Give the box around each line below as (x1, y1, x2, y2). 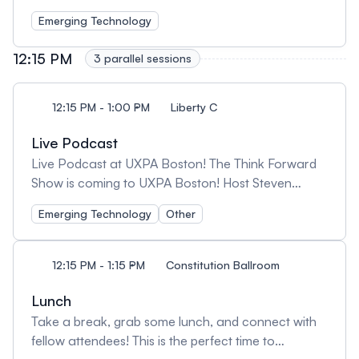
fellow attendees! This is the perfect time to (31, 333, 275, 349)
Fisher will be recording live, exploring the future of (31, 194, 317, 210)
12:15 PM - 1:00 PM (52, 100, 150, 114)
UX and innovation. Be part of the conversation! (31, 213, 307, 229)
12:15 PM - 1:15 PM (52, 258, 145, 272)
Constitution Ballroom (166, 258, 280, 272)
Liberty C (171, 100, 217, 114)
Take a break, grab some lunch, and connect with (31, 313, 317, 329)
